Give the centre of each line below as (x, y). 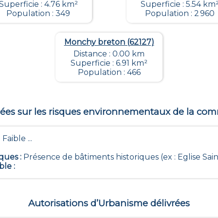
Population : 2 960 (180, 14)
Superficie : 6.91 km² (109, 63)
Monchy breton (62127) (109, 42)
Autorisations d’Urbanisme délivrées (109, 203)
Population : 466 (109, 73)
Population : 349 (38, 14)
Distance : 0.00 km (109, 54)
